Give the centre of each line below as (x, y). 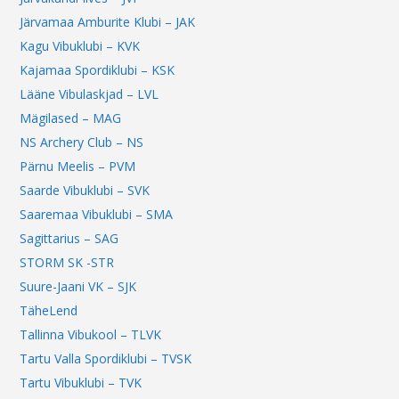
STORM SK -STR (67, 263)
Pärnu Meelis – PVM (78, 167)
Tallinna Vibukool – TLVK (91, 335)
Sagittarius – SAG (69, 239)
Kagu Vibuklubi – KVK (80, 46)
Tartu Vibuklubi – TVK (81, 383)
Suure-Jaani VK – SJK (78, 287)
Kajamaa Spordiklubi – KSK (98, 70)
